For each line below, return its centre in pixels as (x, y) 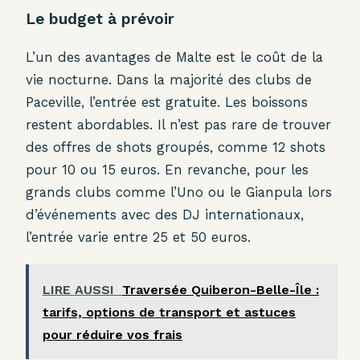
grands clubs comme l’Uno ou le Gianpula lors (179, 192)
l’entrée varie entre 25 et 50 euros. (138, 237)
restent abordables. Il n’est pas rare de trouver (178, 125)
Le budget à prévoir (100, 19)
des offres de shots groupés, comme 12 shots (176, 147)
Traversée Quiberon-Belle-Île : (220, 290)
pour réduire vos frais (112, 335)
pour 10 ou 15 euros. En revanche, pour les (167, 170)
